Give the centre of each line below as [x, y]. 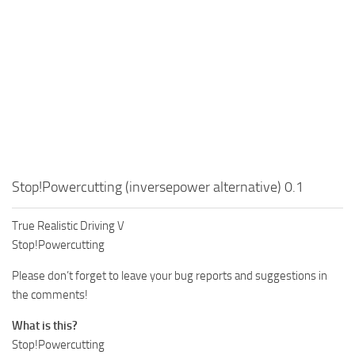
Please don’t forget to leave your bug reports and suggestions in [170, 276]
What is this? [45, 326]
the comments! [50, 295]
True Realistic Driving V [68, 226]
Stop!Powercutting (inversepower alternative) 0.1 [158, 187]
